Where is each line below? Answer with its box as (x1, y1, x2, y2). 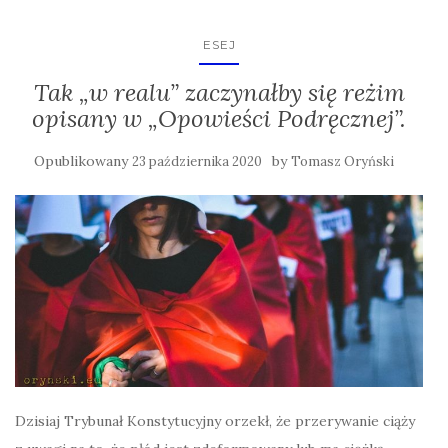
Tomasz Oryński (291, 152, 394, 170)
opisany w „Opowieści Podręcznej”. (32, 102, 406, 134)
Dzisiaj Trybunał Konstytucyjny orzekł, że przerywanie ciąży (15, 412, 415, 431)
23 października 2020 (132, 152, 262, 170)
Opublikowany (34, 151, 132, 170)
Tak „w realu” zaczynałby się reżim (33, 76, 405, 108)
